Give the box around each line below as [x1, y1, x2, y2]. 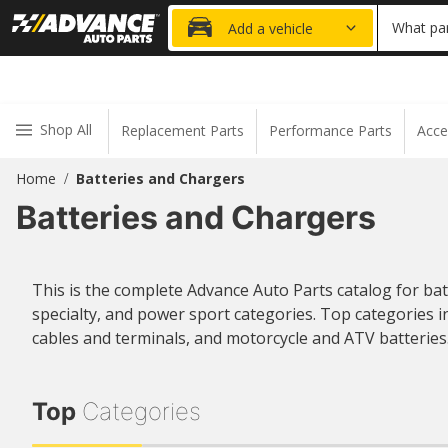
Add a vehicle [228, 19, 313, 38]
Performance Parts [269, 121, 392, 140]
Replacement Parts [121, 121, 244, 140]
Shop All [40, 120, 92, 139]
